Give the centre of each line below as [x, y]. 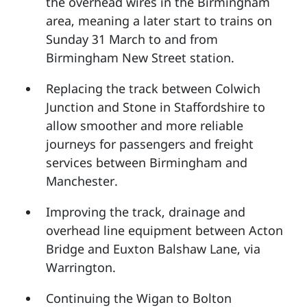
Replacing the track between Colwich [153, 89]
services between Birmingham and [147, 163]
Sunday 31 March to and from [132, 39]
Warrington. [81, 268]
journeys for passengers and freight [150, 144]
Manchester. [82, 181]
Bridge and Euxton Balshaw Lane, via [153, 249]
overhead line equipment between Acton [164, 231]
